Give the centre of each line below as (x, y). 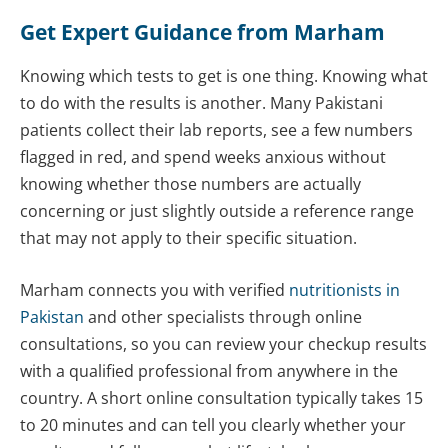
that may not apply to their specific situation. (188, 238)
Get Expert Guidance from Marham (202, 31)
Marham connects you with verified (154, 289)
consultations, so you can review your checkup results (223, 343)
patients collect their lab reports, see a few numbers (216, 130)
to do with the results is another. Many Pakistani (201, 103)
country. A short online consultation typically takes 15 (221, 397)
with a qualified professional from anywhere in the (209, 370)
